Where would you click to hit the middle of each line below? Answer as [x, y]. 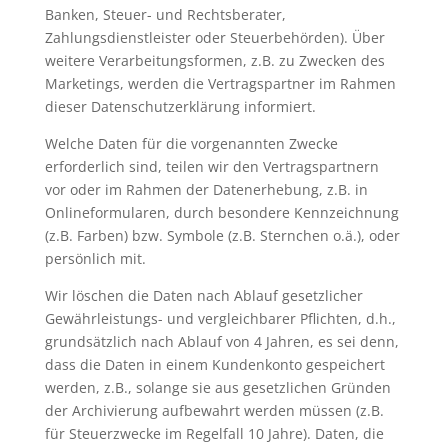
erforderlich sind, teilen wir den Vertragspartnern [211, 166]
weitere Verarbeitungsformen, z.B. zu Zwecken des [214, 60]
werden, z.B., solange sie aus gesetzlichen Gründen [217, 387]
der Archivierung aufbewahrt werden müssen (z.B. [214, 410]
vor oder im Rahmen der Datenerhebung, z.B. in [206, 189]
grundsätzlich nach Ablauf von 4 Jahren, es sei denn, [221, 341]
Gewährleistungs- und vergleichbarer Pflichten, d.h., [220, 318]
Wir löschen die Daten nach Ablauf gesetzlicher [203, 295]
